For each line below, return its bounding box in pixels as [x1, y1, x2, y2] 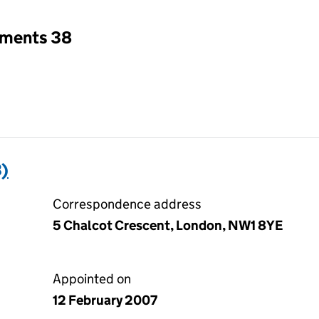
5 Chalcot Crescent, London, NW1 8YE [53, 217, 283, 234]
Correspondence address [53, 196, 202, 212]
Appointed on [53, 271, 131, 287]
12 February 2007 [53, 292, 157, 308]
